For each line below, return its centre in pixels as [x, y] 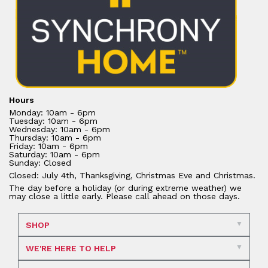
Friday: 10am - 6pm [48, 146]
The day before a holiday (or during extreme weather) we [125, 188]
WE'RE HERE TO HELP [71, 248]
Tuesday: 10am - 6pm [53, 121]
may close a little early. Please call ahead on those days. [124, 197]
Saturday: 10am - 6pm [54, 155]
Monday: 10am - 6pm [52, 113]
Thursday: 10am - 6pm [55, 138]
